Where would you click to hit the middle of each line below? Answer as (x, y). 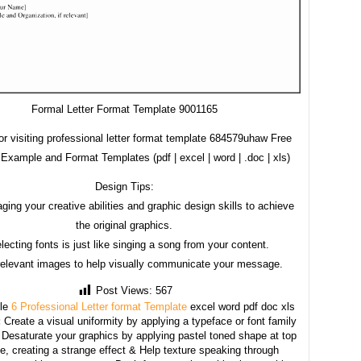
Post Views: (124, 291)
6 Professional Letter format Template (99, 307)
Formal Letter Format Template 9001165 (124, 110)
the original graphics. (124, 226)
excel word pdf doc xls (241, 307)
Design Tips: (124, 187)
